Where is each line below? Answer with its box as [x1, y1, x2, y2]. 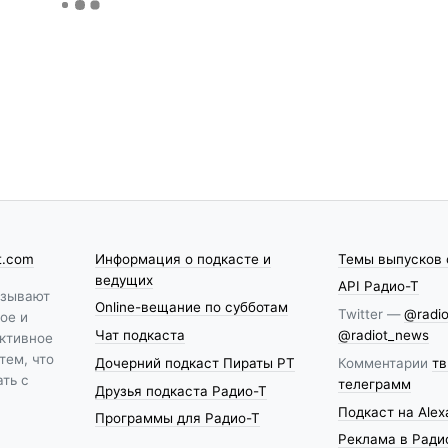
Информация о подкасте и [94, 250, 271, 267]
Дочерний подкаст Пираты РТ [94, 354, 295, 371]
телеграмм [337, 375, 411, 392]
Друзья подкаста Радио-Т [94, 382, 267, 399]
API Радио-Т [337, 278, 419, 295]
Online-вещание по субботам [94, 299, 288, 316]
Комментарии [337, 354, 432, 371]
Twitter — [337, 306, 404, 323]
